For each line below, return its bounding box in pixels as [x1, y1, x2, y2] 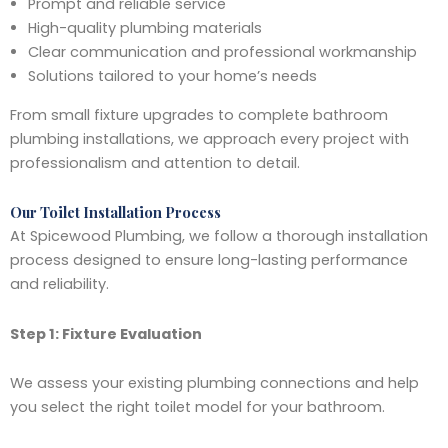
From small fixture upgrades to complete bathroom [10, 104, 388, 125]
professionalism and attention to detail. [10, 152, 300, 173]
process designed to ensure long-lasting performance [10, 250, 408, 271]
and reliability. [10, 274, 109, 295]
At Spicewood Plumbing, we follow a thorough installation [10, 226, 428, 247]
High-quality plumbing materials [27, 18, 262, 38]
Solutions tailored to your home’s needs [27, 66, 317, 86]
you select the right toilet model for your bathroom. [10, 397, 385, 418]
